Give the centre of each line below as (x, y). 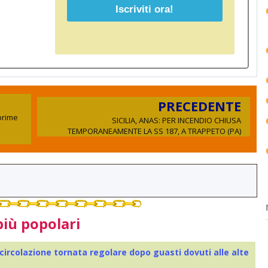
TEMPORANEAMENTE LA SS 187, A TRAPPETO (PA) (154, 131)
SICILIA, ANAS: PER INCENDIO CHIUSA (176, 120)
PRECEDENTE (199, 106)
